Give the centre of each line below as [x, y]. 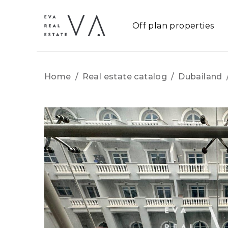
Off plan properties [173, 25]
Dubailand [200, 77]
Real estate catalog [125, 77]
